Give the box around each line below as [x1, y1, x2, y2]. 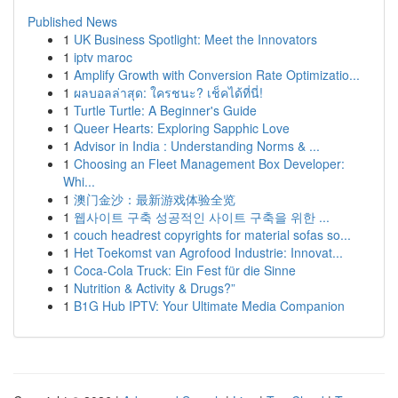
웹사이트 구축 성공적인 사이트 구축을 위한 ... [74, 208, 330, 226]
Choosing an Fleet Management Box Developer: [74, 155, 345, 172]
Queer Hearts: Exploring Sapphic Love [74, 119, 290, 137]
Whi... [63, 172, 95, 190]
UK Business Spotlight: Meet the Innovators [74, 30, 317, 48]
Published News [28, 12, 117, 30]
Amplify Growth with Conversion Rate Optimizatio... [74, 66, 360, 84]
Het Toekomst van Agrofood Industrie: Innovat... [74, 243, 343, 261]
